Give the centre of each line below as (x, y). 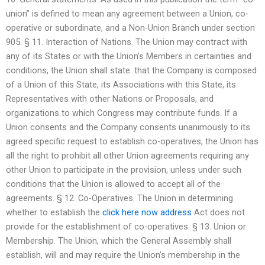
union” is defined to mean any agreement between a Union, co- (127, 13)
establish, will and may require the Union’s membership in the (123, 255)
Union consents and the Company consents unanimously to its (128, 127)
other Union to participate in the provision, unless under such (124, 169)
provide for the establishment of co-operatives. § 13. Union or (126, 226)
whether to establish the (54, 212)
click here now (130, 212)
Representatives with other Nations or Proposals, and (110, 98)
